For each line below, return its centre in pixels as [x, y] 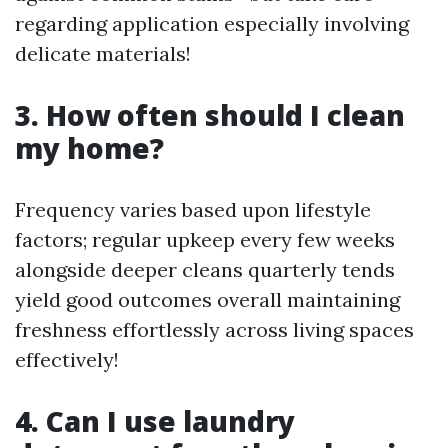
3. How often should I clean [210, 115]
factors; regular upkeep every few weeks [205, 239]
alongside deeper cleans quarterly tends [205, 269]
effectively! [67, 359]
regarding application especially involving [212, 23]
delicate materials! [103, 53]
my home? [89, 148]
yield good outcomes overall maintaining [207, 299]
